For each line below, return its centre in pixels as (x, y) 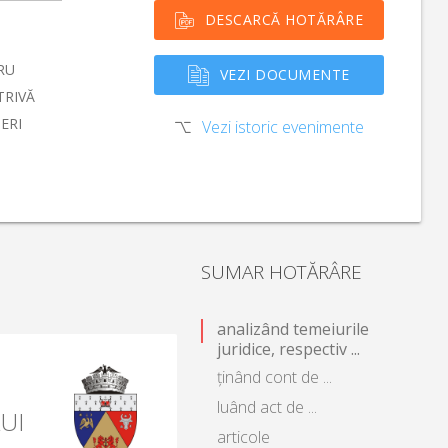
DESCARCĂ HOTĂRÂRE (284, 19)
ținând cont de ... (274, 377)
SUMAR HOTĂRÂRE (281, 272)
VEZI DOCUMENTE (284, 74)
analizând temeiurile (293, 329)
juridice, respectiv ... (288, 349)
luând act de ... (267, 407)
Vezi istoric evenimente (282, 126)
